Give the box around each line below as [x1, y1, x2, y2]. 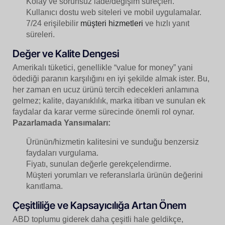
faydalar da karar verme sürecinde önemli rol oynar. [13, 107, 194, 117]
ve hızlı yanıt [143, 19, 190, 28]
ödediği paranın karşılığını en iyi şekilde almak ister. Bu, [13, 74, 209, 83]
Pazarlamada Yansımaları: [13, 119, 110, 128]
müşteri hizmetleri [80, 19, 144, 28]
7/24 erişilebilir [26, 19, 81, 28]
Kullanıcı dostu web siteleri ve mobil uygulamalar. [26, 8, 202, 17]
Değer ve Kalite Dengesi [13, 48, 119, 60]
